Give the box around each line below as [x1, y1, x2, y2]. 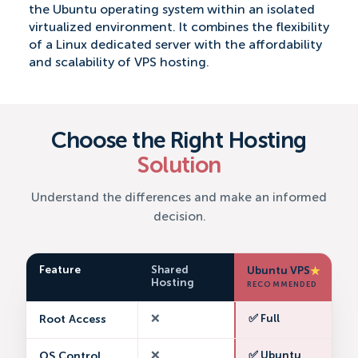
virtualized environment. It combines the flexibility [29, 21, 329, 34]
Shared [151, 265, 189, 276]
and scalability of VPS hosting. [29, 56, 209, 70]
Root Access [39, 313, 106, 325]
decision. [153, 210, 205, 224]
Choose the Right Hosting [51, 129, 307, 153]
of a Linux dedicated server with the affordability [29, 38, 322, 52]
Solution [137, 154, 221, 177]
